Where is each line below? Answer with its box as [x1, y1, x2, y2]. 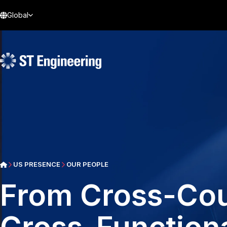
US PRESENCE [13, 160, 60, 168]
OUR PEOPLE [66, 160, 108, 168]
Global [7, 11, 28, 19]
